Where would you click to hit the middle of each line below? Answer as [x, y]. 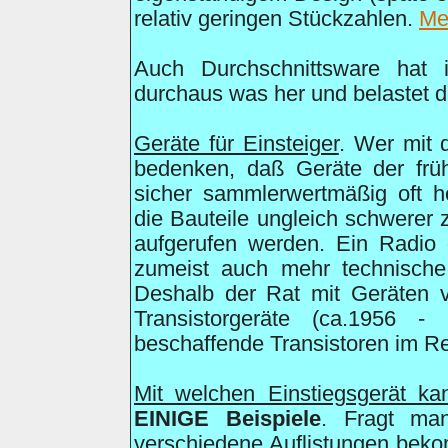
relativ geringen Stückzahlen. [276, 19]
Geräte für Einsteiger [236, 144]
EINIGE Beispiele [227, 419]
